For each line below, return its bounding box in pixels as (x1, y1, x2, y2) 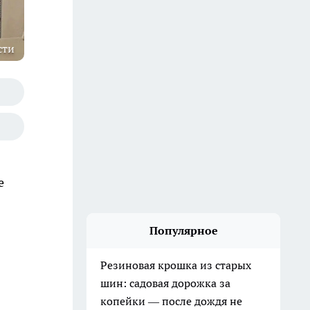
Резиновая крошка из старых (100, 258, 251, 272)
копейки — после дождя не (100, 294, 242, 308)
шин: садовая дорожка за (100, 276, 230, 290)
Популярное (149, 224, 218, 237)
